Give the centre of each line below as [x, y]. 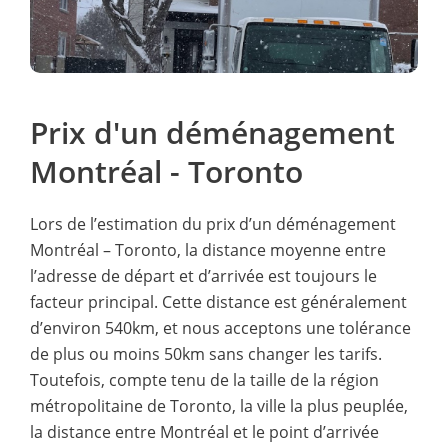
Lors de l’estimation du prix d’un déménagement [213, 223]
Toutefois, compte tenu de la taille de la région [204, 379]
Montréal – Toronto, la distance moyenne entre [208, 249]
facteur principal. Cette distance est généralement [218, 301]
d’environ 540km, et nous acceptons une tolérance [220, 327]
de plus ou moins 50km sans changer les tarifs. [206, 353]
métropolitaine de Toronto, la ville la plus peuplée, [219, 405]
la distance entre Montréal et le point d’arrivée [204, 431]
